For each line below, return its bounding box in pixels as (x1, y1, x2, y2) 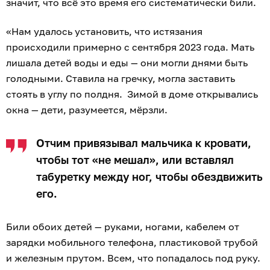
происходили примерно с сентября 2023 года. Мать (6, 40, 254, 53)
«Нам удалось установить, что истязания (6, 25, 202, 37)
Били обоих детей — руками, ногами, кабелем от (6, 220, 239, 233)
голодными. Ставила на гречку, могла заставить (6, 72, 235, 84)
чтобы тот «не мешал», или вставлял (36, 152, 234, 166)
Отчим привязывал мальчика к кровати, (36, 136, 251, 149)
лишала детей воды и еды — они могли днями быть (6, 56, 248, 69)
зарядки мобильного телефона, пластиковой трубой (6, 236, 258, 248)
